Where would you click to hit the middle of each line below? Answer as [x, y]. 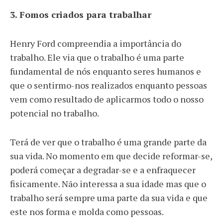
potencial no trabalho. [55, 113]
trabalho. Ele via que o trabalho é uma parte [97, 57]
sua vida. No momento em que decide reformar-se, [111, 156]
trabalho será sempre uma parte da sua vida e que [109, 198]
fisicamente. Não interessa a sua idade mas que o [108, 184]
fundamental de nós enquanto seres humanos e [106, 71]
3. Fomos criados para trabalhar [81, 15]
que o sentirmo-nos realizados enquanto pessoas [109, 85]
